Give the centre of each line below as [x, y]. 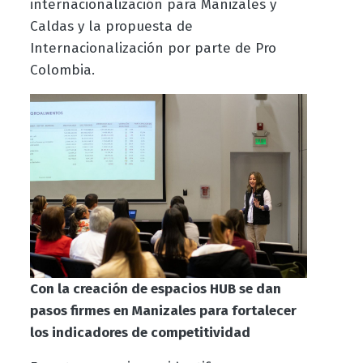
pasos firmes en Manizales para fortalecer [163, 311]
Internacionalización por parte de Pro [153, 48]
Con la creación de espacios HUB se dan [155, 289]
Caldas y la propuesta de [111, 26]
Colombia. [62, 70]
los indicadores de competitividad [140, 333]
